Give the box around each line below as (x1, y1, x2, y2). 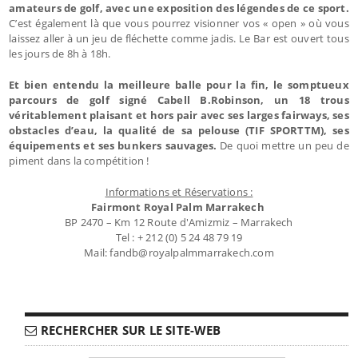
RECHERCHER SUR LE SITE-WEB (37, 321, 221, 338)
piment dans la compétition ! (9, 153, 152, 168)
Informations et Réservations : (105, 184, 253, 199)
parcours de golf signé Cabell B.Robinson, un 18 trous (9, 92, 349, 107)
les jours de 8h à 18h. (9, 46, 113, 61)
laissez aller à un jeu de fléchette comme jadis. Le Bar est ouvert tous (9, 30, 349, 46)
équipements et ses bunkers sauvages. (9, 137, 221, 153)
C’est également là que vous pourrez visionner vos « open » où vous (9, 15, 349, 30)
